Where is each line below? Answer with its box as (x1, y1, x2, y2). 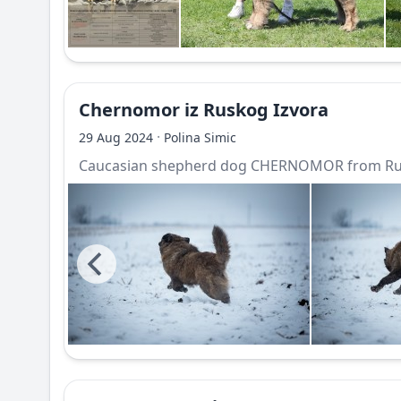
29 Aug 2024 (79, 129, 153, 146)
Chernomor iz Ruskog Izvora (79, 98, 328, 122)
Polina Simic (164, 129, 236, 146)
